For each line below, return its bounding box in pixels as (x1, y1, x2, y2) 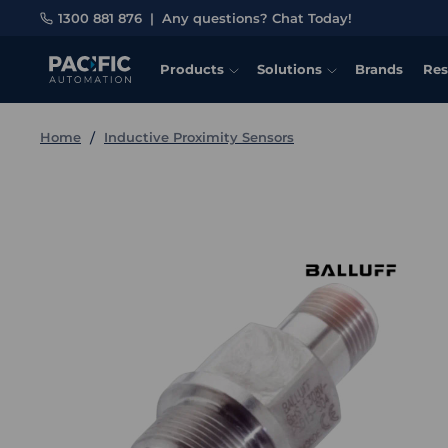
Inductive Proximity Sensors (104, 129, 294, 145)
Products (160, 61, 224, 77)
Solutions (257, 61, 322, 77)
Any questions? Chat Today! (162, 10, 352, 26)
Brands (355, 61, 403, 77)
